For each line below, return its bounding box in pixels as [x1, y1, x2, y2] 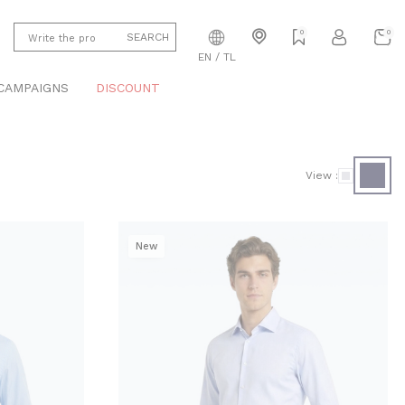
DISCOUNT [96, 80, 160, 95]
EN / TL [197, 50, 236, 63]
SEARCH [127, 31, 169, 43]
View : [306, 169, 338, 182]
